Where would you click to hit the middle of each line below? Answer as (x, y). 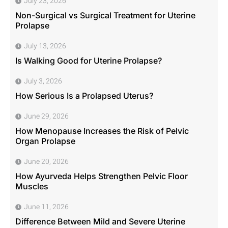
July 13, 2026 (45, 46)
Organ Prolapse (45, 141)
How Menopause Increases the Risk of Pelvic (102, 131)
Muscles (32, 186)
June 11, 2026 (46, 207)
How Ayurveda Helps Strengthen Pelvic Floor (102, 176)
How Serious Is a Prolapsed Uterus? (84, 95)
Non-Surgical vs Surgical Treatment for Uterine (105, 15)
